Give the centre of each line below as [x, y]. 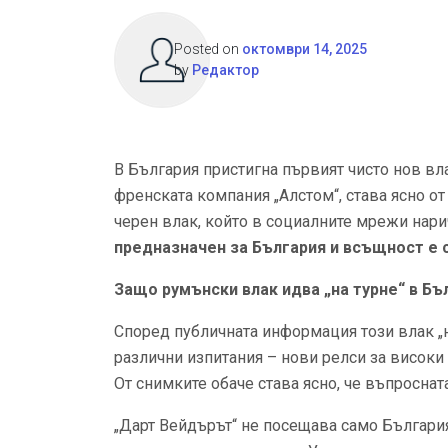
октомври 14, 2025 [304, 49]
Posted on [208, 49]
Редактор [225, 70]
